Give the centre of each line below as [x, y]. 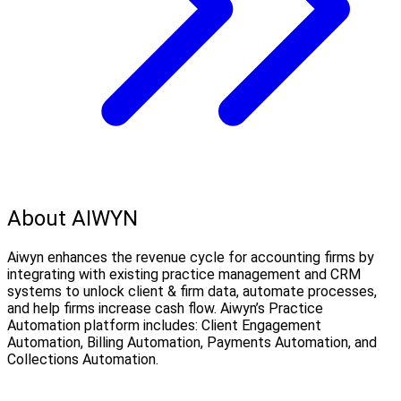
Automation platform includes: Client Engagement [164, 326]
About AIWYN [73, 219]
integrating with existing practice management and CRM [184, 275]
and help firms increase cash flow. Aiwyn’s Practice [165, 309]
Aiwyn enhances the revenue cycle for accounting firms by [191, 258]
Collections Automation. [83, 360]
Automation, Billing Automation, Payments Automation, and [192, 343]
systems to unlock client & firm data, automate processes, [192, 292]
